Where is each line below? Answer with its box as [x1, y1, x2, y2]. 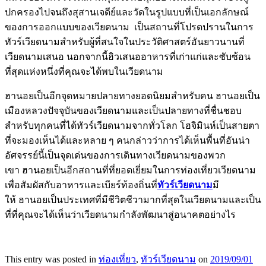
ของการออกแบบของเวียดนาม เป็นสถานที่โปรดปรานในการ [5, 22, 254, 33]
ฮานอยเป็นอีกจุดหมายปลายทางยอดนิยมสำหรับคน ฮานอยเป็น [5, 91, 260, 102]
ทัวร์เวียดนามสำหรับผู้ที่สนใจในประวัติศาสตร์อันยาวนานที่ [5, 37, 245, 47]
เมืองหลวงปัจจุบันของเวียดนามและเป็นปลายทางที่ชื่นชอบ [5, 106, 242, 116]
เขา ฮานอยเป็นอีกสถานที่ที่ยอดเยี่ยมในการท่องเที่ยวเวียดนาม [5, 165, 256, 176]
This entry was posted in [5, 254, 99, 265]
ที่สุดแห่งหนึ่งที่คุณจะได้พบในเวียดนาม [5, 66, 163, 77]
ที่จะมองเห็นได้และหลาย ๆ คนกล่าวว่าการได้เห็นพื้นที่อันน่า [5, 135, 250, 146]
